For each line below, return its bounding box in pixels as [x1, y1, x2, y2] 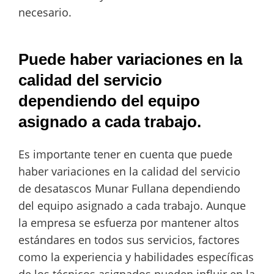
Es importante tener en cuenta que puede [18, 147, 232, 162]
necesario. [18, 5, 72, 20]
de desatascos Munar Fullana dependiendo [18, 181, 240, 196]
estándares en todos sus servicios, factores [18, 232, 240, 248]
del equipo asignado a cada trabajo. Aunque [18, 198, 246, 213]
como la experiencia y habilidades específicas [18, 250, 254, 265]
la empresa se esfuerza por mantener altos [18, 215, 239, 231]
